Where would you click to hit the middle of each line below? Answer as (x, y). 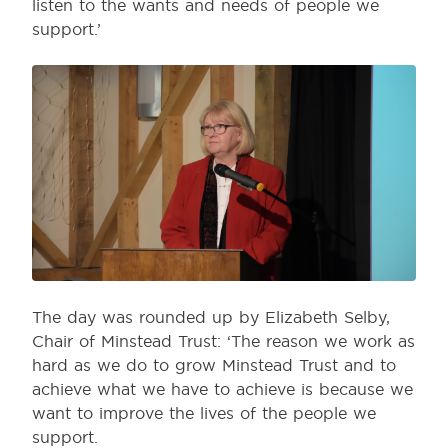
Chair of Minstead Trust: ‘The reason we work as (223, 341)
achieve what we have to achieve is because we (222, 389)
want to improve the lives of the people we (204, 413)
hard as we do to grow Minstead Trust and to (214, 365)
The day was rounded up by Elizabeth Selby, (211, 317)
